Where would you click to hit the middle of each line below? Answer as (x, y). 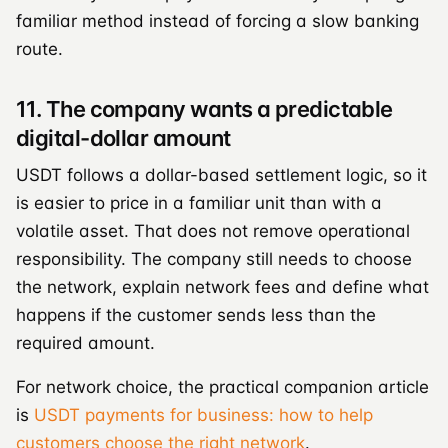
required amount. (85, 342)
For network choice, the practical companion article (222, 386)
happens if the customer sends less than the (196, 314)
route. (39, 48)
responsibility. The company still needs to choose (214, 258)
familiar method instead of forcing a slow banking (217, 20)
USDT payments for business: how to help (203, 414)
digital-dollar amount (123, 137)
